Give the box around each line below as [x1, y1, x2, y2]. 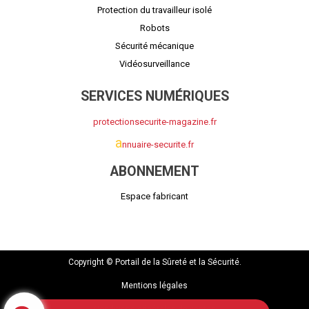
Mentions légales [121, 281, 188, 290]
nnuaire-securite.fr [122, 139, 194, 150]
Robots [139, 23, 170, 34]
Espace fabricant [121, 191, 188, 201]
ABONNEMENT [110, 163, 199, 179]
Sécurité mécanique [115, 41, 194, 52]
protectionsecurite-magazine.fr [92, 116, 217, 127]
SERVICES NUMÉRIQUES [80, 88, 229, 105]
